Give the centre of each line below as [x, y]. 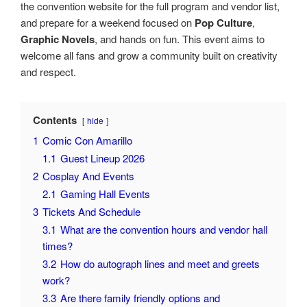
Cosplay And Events [88, 175]
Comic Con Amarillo [87, 140]
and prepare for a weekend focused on [108, 22]
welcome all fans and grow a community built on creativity [149, 55]
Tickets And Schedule [91, 211]
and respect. [48, 71]
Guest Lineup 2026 [102, 158]
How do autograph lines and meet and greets [160, 263]
